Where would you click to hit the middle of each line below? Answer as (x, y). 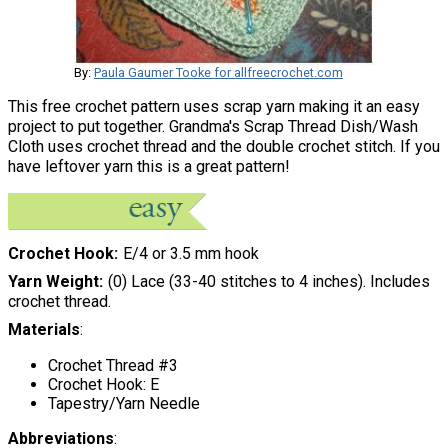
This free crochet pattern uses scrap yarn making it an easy (214, 106)
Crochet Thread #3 (113, 365)
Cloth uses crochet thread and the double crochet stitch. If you (224, 146)
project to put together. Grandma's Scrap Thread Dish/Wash (213, 126)
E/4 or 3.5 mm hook (190, 253)
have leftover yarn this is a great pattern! (149, 166)
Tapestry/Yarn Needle (124, 403)
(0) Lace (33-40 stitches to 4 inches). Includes (268, 281)
